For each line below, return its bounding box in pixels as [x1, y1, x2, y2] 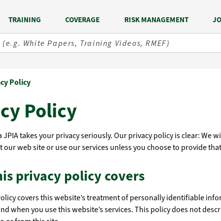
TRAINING [8, 15, 41, 25]
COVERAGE [65, 15, 100, 25]
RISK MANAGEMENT [124, 15, 188, 25]
